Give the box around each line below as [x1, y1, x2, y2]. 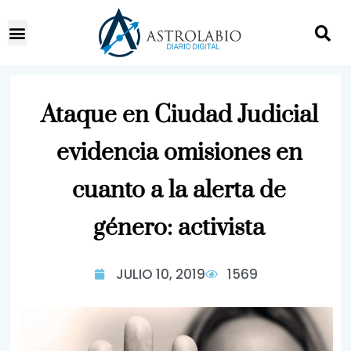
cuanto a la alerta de [72, 175, 286, 205]
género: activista [93, 213, 265, 243]
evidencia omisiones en [56, 138, 302, 168]
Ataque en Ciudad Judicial [40, 100, 318, 130]
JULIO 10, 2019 [115, 265, 205, 284]
